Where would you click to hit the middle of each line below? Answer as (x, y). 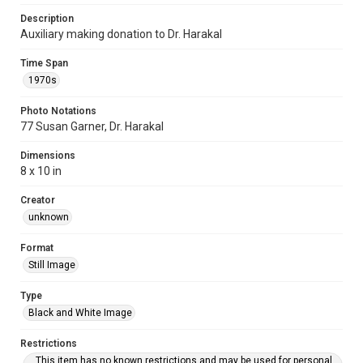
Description (47, 19)
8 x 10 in (41, 171)
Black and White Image (80, 313)
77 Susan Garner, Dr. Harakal (92, 126)
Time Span (44, 63)
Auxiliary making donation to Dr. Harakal (121, 34)
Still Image (52, 265)
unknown (49, 217)
